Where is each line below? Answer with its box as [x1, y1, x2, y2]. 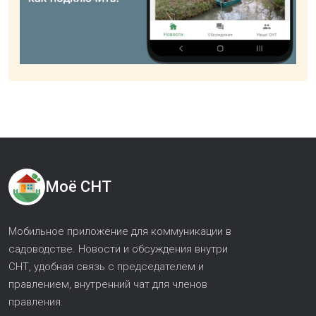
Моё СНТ [45, 178, 111, 196]
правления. [8, 295, 63, 308]
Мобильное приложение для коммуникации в [8, 224, 231, 238]
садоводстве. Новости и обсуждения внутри [8, 242, 228, 255]
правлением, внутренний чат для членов [8, 277, 207, 291]
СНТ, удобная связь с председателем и [8, 260, 204, 273]
